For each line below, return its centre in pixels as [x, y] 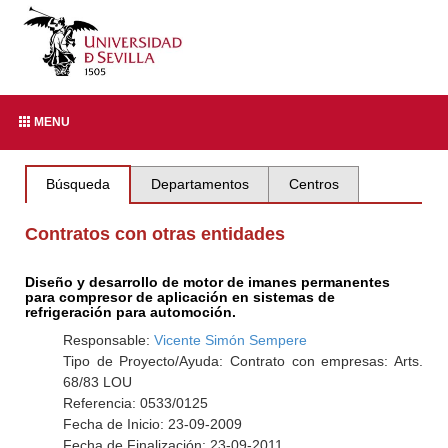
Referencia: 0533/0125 [135, 403]
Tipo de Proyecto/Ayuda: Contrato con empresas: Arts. [242, 361]
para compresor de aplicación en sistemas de [180, 297]
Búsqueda [78, 184]
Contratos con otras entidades [155, 234]
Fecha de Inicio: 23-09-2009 [152, 424]
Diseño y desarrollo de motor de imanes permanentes [208, 282]
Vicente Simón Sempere [230, 340]
